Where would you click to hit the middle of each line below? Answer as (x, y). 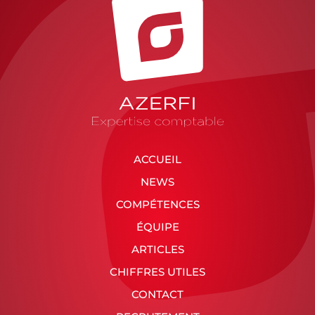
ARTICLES (157, 250)
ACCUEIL (157, 160)
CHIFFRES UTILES (157, 272)
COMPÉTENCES (157, 205)
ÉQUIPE (157, 227)
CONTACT (157, 295)
